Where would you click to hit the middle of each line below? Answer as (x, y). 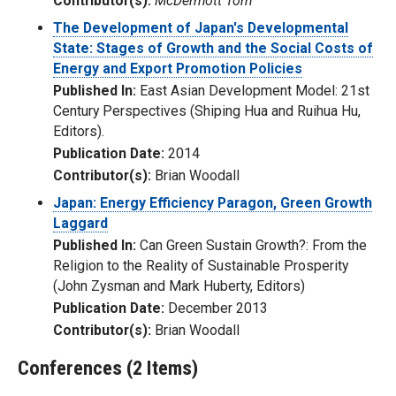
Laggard (80, 224)
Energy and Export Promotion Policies (178, 69)
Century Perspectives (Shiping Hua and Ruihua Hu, (207, 111)
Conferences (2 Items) (108, 369)
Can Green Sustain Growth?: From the (251, 246)
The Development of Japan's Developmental (201, 28)
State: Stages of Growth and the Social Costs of (213, 49)
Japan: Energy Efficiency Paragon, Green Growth (213, 203)
